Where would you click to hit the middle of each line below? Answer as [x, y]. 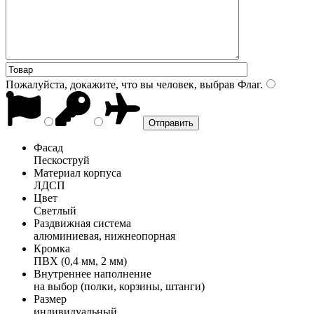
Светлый [55, 210]
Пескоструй [62, 160]
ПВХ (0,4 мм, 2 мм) [80, 261]
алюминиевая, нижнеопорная [104, 235]
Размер [50, 299]
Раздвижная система [82, 223]
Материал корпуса [77, 172]
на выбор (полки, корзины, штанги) [119, 286]
